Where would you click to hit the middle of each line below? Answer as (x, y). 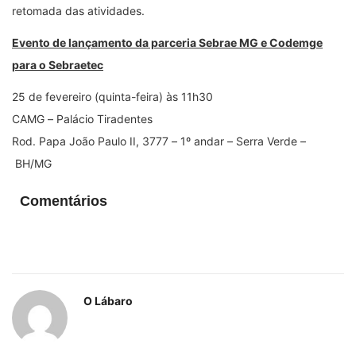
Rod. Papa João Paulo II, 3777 (92, 141)
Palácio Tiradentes (103, 118)
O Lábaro (108, 300)
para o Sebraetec (58, 64)
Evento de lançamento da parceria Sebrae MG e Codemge (167, 42)
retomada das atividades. (78, 10)
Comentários (64, 201)
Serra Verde (267, 141)
